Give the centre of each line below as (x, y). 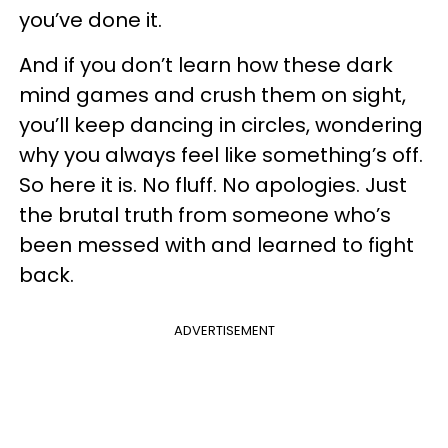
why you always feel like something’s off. (221, 155)
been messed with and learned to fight (216, 245)
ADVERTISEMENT (224, 330)
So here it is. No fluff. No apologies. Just (213, 185)
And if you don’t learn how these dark (206, 65)
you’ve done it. (90, 20)
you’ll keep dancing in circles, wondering (221, 125)
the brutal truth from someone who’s (205, 215)
